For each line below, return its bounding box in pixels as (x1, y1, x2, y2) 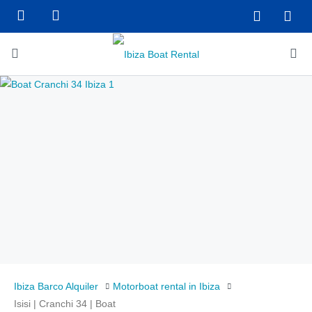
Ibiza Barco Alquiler (14, 281, 98, 292)
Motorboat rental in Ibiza (113, 281, 220, 292)
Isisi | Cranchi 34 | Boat (14, 298, 116, 310)
